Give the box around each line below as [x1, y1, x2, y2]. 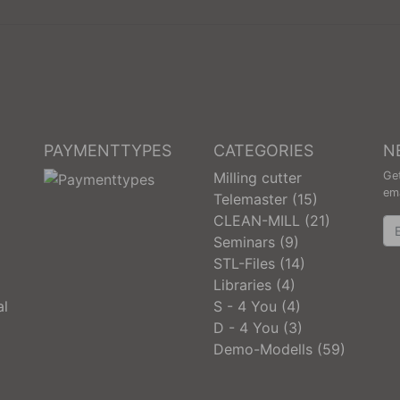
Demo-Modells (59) [213, 340, 346, 358]
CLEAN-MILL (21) [213, 212, 330, 229]
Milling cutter [213, 169, 302, 187]
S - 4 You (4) [213, 297, 301, 315]
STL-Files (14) [213, 254, 305, 272]
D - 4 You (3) [213, 319, 303, 337]
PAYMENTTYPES [44, 141, 171, 160]
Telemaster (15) [213, 190, 318, 208]
